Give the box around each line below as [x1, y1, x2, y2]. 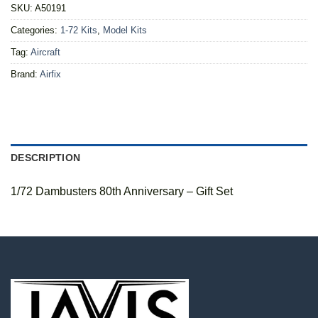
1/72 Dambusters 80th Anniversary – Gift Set [11, 185, 233, 198]
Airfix [40, 69, 61, 80]
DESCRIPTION [11, 152, 81, 164]
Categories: [11, 25, 60, 36]
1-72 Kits [60, 25, 97, 36]
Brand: [11, 69, 40, 80]
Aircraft [31, 47, 60, 58]
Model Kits [103, 25, 147, 36]
